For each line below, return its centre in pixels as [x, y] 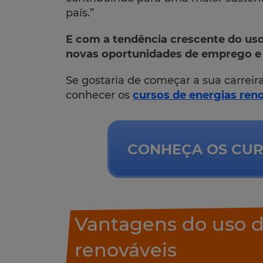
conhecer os [99, 95]
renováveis [126, 250]
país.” [80, 13]
